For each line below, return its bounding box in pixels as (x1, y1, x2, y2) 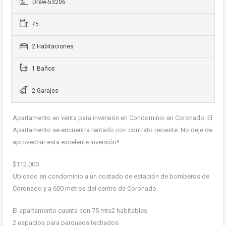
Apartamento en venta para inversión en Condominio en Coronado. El (13, 114, 212, 122)
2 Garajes (30, 87, 59, 94)
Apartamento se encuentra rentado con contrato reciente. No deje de (13, 126, 212, 134)
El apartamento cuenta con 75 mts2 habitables (13, 207, 147, 214)
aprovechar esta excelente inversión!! (13, 138, 120, 146)
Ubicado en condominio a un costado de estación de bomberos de (13, 173, 209, 180)
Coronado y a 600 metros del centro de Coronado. (13, 185, 158, 192)
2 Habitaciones (30, 43, 74, 50)
